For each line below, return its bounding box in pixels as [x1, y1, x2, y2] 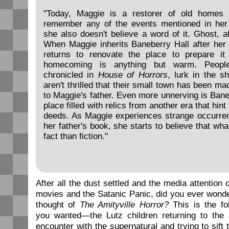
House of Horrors [98, 70, 168, 80]
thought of [36, 199, 80, 210]
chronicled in [43, 70, 98, 80]
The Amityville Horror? [79, 199, 169, 210]
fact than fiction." [43, 131, 108, 141]
